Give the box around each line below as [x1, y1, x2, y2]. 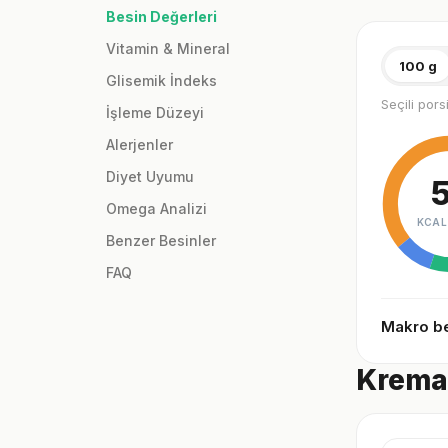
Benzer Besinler [106, 232, 216, 250]
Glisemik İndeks [106, 72, 217, 90]
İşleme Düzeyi [106, 104, 204, 122]
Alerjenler [106, 136, 173, 154]
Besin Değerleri [106, 8, 217, 26]
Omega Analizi [106, 200, 207, 218]
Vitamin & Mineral [106, 40, 230, 58]
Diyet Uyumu [106, 168, 194, 186]
